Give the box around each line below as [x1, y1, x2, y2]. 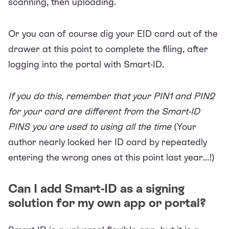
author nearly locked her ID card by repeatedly [8, 136, 207, 147]
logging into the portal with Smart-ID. [8, 58, 164, 70]
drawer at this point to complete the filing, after [8, 43, 208, 54]
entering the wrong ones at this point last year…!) [8, 151, 215, 163]
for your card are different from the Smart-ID [8, 105, 200, 117]
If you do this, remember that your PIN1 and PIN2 [8, 90, 215, 101]
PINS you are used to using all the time [8, 121, 174, 132]
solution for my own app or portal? [8, 195, 206, 210]
